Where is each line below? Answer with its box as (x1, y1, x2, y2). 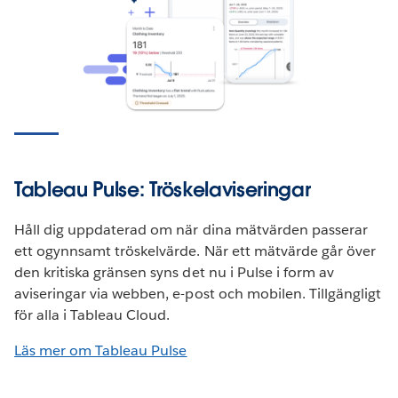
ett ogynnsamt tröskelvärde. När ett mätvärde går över (14, 241, 377, 260)
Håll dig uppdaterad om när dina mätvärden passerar (14, 219, 368, 239)
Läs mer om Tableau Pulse (14, 340, 187, 360)
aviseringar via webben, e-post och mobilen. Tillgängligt (14, 283, 382, 303)
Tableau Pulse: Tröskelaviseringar (14, 176, 311, 202)
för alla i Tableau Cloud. (14, 305, 171, 324)
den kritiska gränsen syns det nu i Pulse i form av (14, 262, 334, 282)
